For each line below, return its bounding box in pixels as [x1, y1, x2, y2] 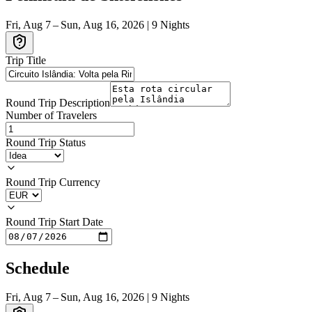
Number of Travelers [6, 109, 97, 121]
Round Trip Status [6, 136, 86, 148]
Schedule [6, 258, 70, 277]
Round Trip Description [6, 96, 110, 109]
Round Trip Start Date [6, 215, 103, 228]
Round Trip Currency [6, 175, 100, 188]
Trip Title [6, 54, 46, 66]
